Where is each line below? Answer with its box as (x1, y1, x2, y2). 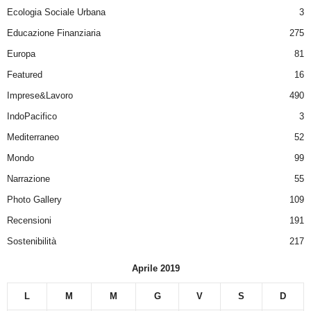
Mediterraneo (7, 132, 59, 143)
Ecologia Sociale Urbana (7, 7, 106, 18)
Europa (7, 49, 35, 60)
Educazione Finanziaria (7, 28, 101, 39)
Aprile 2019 (131, 263, 180, 274)
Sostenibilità (7, 236, 56, 247)
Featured (7, 69, 42, 81)
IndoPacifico (7, 111, 57, 122)
